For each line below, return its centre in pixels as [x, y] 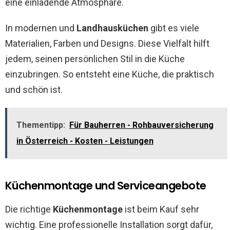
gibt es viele [174, 28]
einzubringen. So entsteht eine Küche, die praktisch [110, 74]
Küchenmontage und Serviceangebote [106, 186]
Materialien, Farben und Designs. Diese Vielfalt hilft [107, 44]
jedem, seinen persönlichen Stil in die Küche [95, 59]
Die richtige [29, 209]
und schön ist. [34, 90]
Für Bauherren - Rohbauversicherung [141, 125]
